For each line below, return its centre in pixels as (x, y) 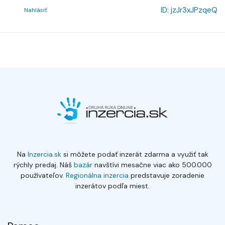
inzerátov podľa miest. (113, 186)
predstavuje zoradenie (166, 175)
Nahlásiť (36, 10)
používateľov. (42, 175)
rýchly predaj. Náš (42, 165)
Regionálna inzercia (97, 175)
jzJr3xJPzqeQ (194, 10)
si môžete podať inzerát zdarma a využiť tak (135, 154)
